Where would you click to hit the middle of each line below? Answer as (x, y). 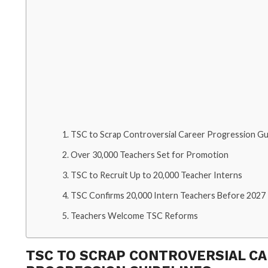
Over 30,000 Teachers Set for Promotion (149, 155)
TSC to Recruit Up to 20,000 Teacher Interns (156, 175)
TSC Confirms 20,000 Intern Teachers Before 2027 (168, 195)
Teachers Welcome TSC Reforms (134, 216)
